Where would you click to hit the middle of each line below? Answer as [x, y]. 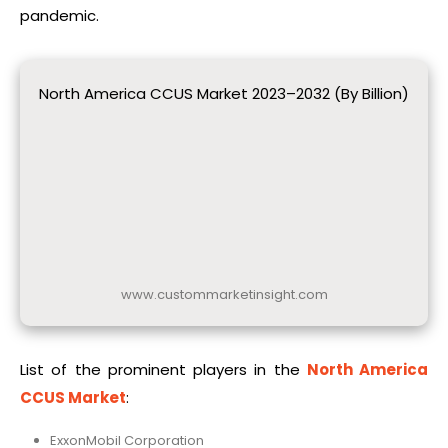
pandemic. [59, 16]
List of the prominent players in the [163, 369]
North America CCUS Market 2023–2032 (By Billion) [224, 94]
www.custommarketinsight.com [224, 294]
